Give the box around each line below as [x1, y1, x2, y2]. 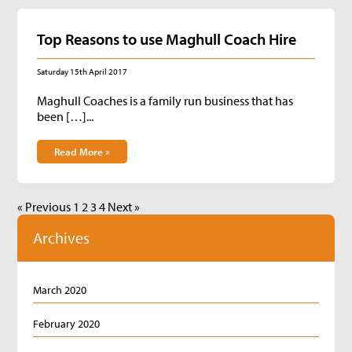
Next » [108, 199, 141, 214]
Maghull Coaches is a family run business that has [37, 93, 294, 108]
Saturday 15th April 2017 [37, 66, 128, 77]
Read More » [54, 145, 111, 158]
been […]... [37, 108, 94, 124]
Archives [33, 228, 90, 247]
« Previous [17, 199, 71, 214]
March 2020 [33, 283, 87, 297]
